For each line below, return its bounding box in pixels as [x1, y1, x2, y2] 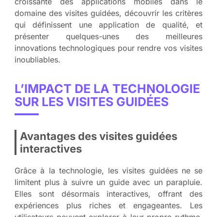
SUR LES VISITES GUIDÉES [15, 94, 169, 109]
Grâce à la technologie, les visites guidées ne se [15, 165, 202, 175]
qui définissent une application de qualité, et [15, 19, 202, 30]
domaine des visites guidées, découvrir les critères [15, 8, 202, 18]
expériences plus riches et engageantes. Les [15, 200, 202, 210]
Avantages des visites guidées [20, 129, 177, 142]
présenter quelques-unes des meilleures [15, 31, 202, 41]
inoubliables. [15, 54, 61, 64]
